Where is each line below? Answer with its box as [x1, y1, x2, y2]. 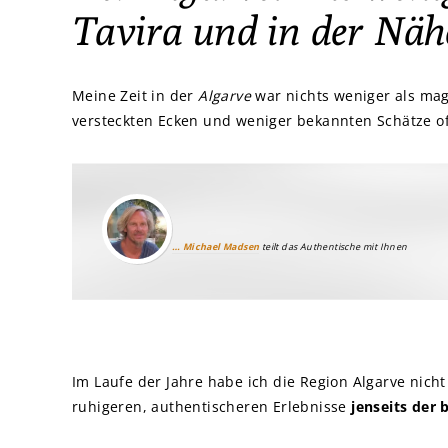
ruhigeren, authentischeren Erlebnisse [72, 397, 352, 416]
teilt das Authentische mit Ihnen [259, 240, 408, 253]
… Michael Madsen [172, 240, 260, 253]
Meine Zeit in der [72, 86, 199, 105]
